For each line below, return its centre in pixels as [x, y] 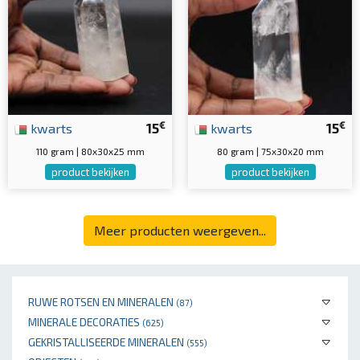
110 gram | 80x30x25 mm [90, 151]
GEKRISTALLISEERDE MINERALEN [107, 342]
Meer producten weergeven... [180, 230]
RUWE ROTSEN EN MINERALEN [102, 302]
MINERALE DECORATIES [85, 322]
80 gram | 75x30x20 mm [270, 151]
